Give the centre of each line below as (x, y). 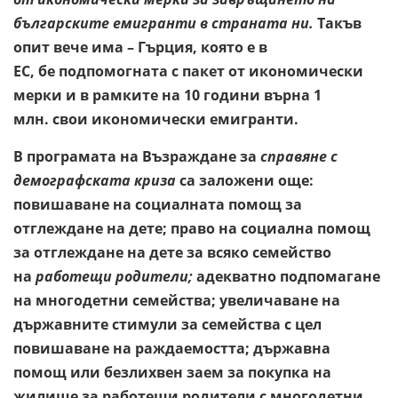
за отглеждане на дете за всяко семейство (172, 252)
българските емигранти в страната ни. (165, 23)
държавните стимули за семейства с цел (167, 324)
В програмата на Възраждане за (137, 156)
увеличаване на (280, 300)
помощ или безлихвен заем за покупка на (172, 372)
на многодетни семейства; (115, 300)
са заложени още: (245, 180)
